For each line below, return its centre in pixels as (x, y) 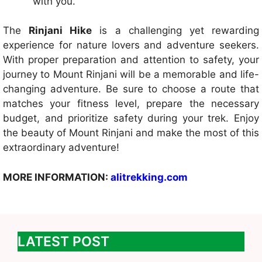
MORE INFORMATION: (57, 177)
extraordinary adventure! (61, 148)
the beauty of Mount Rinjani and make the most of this (131, 133)
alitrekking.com (149, 177)
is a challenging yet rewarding (176, 31)
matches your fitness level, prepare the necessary (131, 104)
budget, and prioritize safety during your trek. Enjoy (131, 118)
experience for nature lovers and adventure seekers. (131, 45)
